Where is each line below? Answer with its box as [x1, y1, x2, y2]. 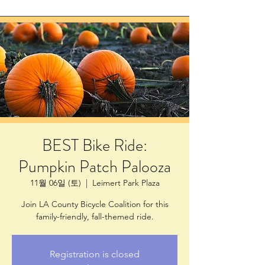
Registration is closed [50, 248, 140, 260]
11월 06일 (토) [30, 177, 81, 188]
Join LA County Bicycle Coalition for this [21, 199, 169, 209]
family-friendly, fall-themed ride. [35, 211, 154, 222]
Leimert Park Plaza [92, 177, 160, 188]
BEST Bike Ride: [42, 134, 147, 157]
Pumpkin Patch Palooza [18, 155, 171, 179]
